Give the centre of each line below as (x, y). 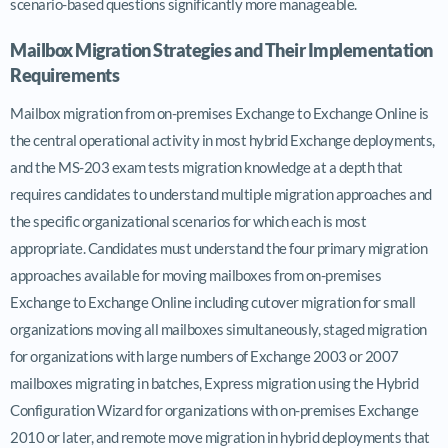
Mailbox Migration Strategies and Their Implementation (221, 49)
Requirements (64, 74)
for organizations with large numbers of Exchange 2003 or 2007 (204, 355)
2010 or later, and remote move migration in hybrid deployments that (220, 436)
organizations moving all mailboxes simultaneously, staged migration (218, 328)
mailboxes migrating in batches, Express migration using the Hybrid (214, 382)
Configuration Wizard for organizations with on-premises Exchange (214, 409)
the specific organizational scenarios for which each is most (188, 220)
